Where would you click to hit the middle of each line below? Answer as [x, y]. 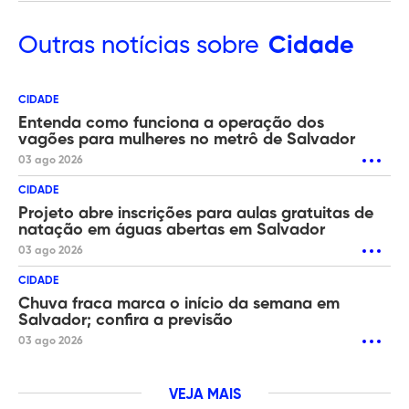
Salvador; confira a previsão [126, 320]
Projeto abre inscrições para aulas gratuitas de [196, 213]
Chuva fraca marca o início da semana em [179, 304]
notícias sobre [177, 46]
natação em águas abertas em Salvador [172, 230]
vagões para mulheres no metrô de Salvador [187, 139]
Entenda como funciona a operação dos [171, 123]
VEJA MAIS [204, 395]
